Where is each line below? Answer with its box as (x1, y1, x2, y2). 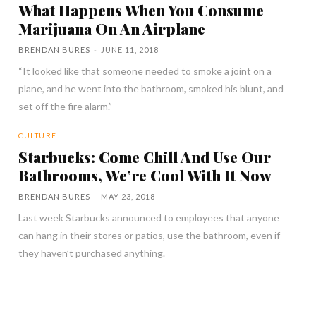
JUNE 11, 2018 (101, 44, 159, 54)
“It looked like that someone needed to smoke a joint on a (18, 64, 272, 77)
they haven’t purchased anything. (18, 246, 166, 259)
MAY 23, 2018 (101, 191, 156, 201)
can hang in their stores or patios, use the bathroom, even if (18, 229, 281, 241)
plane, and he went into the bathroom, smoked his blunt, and (18, 82, 284, 95)
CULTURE (18, 130, 57, 140)
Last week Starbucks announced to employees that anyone (18, 211, 280, 224)
